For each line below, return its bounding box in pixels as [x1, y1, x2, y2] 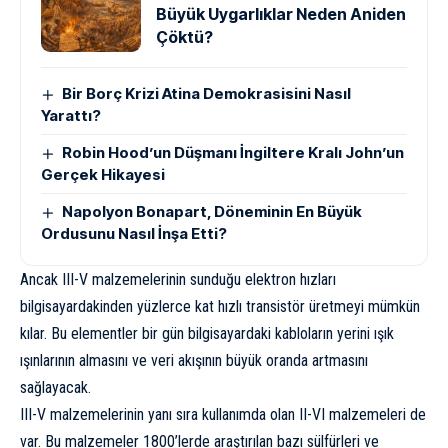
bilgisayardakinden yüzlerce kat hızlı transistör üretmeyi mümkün [20, 296, 420, 316]
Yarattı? [41, 105, 101, 125]
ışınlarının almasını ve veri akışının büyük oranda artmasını [20, 350, 368, 370]
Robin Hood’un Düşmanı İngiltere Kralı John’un [62, 142, 405, 162]
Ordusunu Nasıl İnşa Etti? [41, 223, 227, 243]
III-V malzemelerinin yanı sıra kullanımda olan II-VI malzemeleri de [20, 404, 426, 424]
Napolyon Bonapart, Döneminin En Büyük [62, 201, 363, 221]
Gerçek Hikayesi [41, 164, 165, 184]
